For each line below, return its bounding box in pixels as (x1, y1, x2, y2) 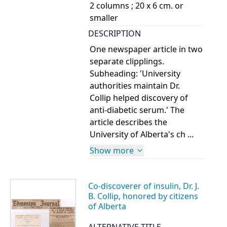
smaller (90, 12, 119, 24)
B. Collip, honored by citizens (88, 190, 198, 202)
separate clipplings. (90, 55, 165, 67)
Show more (90, 144, 134, 156)
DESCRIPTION (88, 28, 141, 40)
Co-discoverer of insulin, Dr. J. (88, 180, 199, 192)
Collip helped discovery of (90, 92, 188, 103)
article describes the (90, 116, 168, 128)
